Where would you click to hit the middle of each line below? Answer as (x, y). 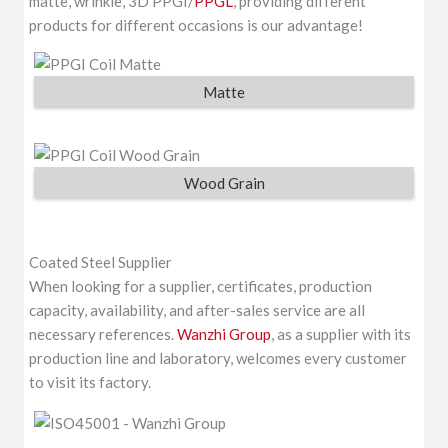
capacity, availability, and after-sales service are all (197, 309)
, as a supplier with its (341, 333)
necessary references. (103, 333)
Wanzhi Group (224, 333)
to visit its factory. (90, 381)
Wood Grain (224, 183)
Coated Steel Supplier (101, 261)
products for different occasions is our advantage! (196, 24)
